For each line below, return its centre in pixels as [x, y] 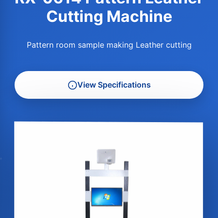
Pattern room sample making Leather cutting [109, 45]
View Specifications [114, 85]
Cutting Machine [109, 17]
